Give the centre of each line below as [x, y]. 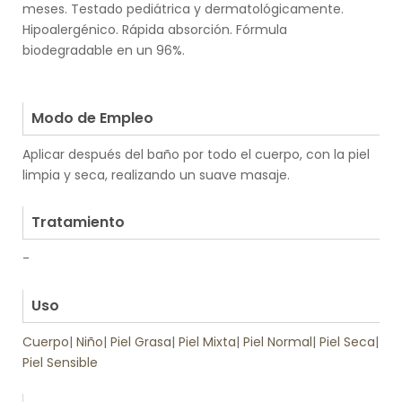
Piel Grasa [141, 342]
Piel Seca [347, 342]
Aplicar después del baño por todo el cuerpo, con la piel [196, 155]
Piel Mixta [207, 342]
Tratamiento [78, 223]
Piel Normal [278, 342]
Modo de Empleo [92, 118]
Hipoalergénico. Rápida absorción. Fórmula [155, 30]
